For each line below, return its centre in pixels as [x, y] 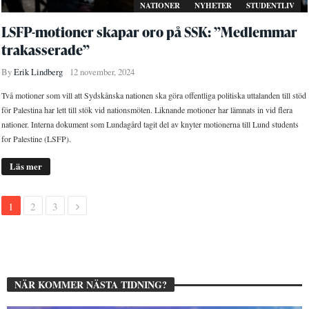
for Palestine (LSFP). [37, 138]
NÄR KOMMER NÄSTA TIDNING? [91, 284]
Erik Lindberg [39, 72]
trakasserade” [46, 49]
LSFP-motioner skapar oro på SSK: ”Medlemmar [150, 31]
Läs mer [26, 166]
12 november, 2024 [102, 72]
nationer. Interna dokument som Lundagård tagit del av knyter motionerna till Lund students [150, 124]
